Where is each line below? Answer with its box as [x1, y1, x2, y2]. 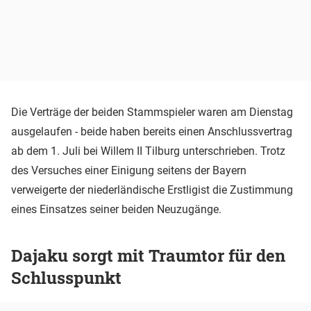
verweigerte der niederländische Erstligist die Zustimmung [11, 183, 293, 196]
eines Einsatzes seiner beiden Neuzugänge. [11, 202, 221, 216]
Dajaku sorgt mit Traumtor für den [11, 244, 285, 267]
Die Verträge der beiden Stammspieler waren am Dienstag [11, 105, 293, 119]
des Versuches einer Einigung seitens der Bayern [11, 163, 246, 177]
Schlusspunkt [11, 266, 121, 289]
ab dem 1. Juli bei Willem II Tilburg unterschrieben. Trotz [11, 144, 285, 158]
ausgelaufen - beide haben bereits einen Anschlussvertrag [11, 124, 292, 138]
